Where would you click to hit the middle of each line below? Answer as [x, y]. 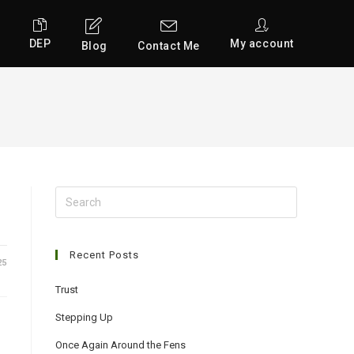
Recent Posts [104, 255]
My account [262, 44]
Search [72, 195]
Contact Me [169, 45]
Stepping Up [84, 317]
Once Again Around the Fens [121, 345]
